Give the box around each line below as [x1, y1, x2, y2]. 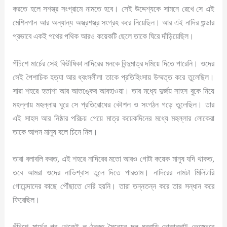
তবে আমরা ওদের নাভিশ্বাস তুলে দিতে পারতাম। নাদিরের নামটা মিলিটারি [13, 167, 214, 177]
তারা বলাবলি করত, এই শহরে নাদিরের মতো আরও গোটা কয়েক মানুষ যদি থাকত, [13, 154, 214, 164]
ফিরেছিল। [13, 195, 41, 205]
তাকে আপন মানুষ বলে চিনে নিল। [13, 127, 98, 137]
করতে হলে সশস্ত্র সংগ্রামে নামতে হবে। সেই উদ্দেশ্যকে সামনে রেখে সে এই [13, 4, 214, 14]
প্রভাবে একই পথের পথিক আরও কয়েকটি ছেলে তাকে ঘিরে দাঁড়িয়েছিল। [13, 31, 195, 42]
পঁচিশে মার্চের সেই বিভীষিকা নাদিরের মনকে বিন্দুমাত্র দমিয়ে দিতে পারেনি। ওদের [13, 58, 214, 68]
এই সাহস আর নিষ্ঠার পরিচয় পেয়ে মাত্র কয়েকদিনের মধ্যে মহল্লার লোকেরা [13, 113, 214, 123]
